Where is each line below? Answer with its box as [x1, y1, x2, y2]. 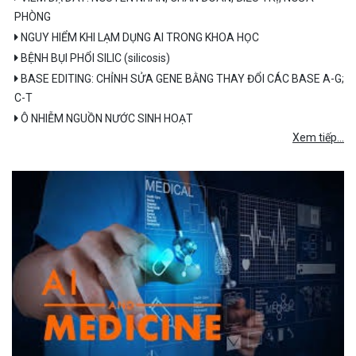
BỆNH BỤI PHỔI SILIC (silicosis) [18, 52, 170, 65]
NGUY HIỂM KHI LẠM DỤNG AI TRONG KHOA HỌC [18, 31, 259, 44]
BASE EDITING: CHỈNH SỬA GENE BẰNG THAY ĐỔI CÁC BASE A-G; [18, 72, 344, 86]
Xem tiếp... [292, 131, 344, 145]
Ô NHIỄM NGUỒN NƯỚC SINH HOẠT [18, 112, 193, 126]
